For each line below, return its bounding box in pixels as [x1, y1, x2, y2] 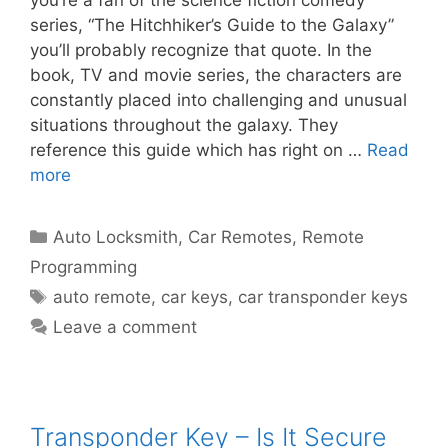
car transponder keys [238, 287, 409, 308]
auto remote [53, 287, 152, 308]
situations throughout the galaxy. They [30, 115, 338, 136]
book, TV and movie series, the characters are [30, 65, 402, 86]
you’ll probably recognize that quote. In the [30, 40, 372, 61]
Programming [30, 257, 137, 278]
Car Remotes [188, 227, 293, 248]
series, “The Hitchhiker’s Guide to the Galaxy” [30, 15, 394, 36]
